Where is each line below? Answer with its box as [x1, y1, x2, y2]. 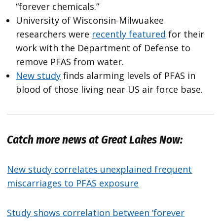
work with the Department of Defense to [16, 42, 191, 54]
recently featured [92, 28, 166, 40]
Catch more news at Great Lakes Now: [7, 133, 185, 147]
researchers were [16, 28, 92, 40]
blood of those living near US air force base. [16, 83, 203, 96]
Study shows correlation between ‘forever [7, 207, 185, 219]
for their [166, 28, 205, 40]
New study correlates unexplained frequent [7, 163, 192, 176]
